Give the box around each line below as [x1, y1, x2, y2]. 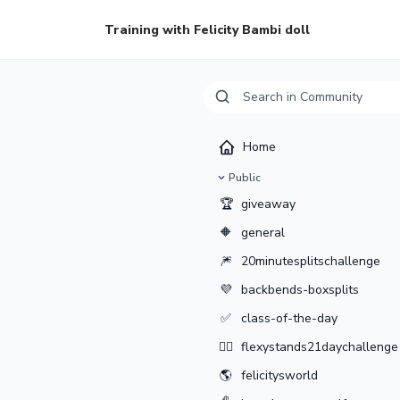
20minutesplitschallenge [241, 253, 381, 270]
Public [229, 171, 261, 185]
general [241, 224, 286, 241]
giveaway [241, 196, 296, 212]
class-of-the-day [241, 310, 338, 327]
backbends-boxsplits [241, 281, 360, 298]
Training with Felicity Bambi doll [104, 21, 310, 38]
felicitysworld [241, 367, 319, 384]
